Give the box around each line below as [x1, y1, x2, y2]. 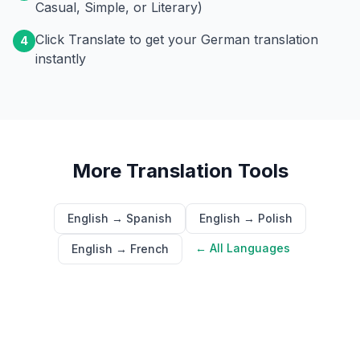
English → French [71, 242, 169, 256]
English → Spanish [67, 211, 172, 225]
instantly [35, 51, 86, 67]
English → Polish [199, 211, 292, 225]
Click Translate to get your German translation [35, 31, 318, 47]
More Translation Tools [72, 159, 288, 182]
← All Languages [194, 241, 290, 255]
